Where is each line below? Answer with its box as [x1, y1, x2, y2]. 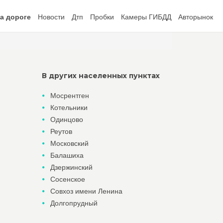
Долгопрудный [50, 199, 98, 207]
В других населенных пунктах [41, 71, 160, 80]
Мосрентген [50, 92, 89, 100]
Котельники [50, 104, 88, 111]
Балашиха [50, 151, 84, 159]
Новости [38, 13, 65, 21]
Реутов [50, 127, 72, 135]
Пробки [90, 13, 114, 21]
